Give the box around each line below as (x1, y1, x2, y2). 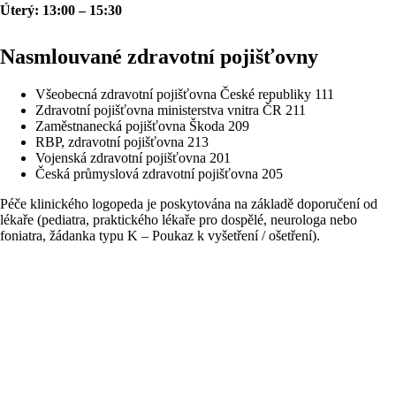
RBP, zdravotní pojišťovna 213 (35, 134, 209, 150)
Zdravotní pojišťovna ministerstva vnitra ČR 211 (35, 103, 306, 118)
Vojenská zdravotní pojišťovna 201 (35, 150, 231, 166)
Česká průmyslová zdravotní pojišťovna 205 (35, 166, 283, 182)
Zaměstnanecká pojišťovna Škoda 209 (35, 118, 249, 134)
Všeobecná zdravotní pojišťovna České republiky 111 (35, 87, 334, 103)
